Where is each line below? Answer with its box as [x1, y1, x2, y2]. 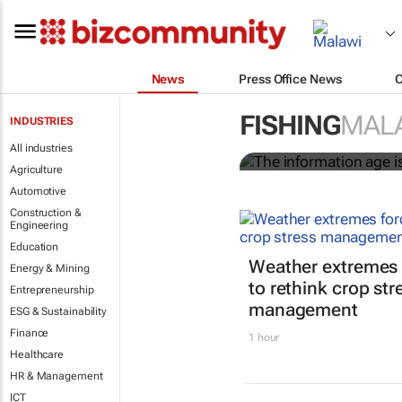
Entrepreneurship [10, 284, 94, 296]
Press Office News [239, 71, 342, 86]
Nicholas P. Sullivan [257, 142, 350, 155]
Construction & [10, 206, 82, 219]
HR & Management [10, 370, 103, 382]
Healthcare [10, 348, 64, 361]
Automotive [10, 185, 66, 197]
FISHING [239, 109, 340, 141]
